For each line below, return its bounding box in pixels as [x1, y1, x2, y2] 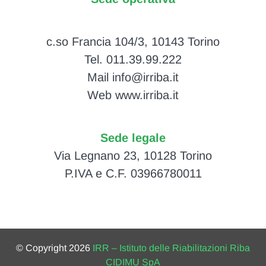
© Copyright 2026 [16, 242, 93, 253]
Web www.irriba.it [87, 88, 179, 102]
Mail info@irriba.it [87, 71, 179, 84]
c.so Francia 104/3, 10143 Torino [46, 35, 220, 49]
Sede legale [100, 131, 166, 145]
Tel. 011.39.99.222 [84, 53, 182, 66]
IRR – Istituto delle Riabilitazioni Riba [93, 242, 250, 253]
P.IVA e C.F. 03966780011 [64, 167, 202, 180]
